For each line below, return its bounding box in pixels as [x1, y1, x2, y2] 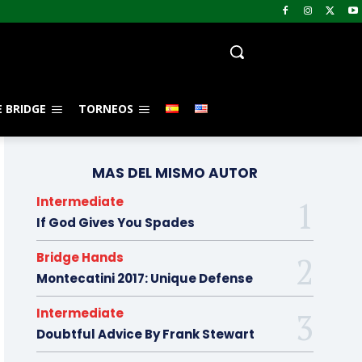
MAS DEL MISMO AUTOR [91, 163, 258, 183]
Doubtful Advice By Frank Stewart [36, 326, 255, 343]
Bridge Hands [36, 249, 124, 267]
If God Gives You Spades [36, 214, 195, 232]
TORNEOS [78, 101, 133, 117]
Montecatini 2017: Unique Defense [36, 270, 253, 288]
